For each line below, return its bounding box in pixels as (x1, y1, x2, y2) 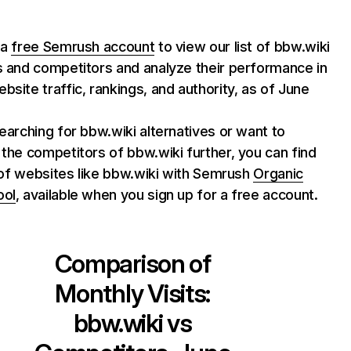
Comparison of (54, 248, 211, 279)
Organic (253, 165, 303, 182)
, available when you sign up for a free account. (15, 186, 318, 203)
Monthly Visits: (55, 278, 211, 309)
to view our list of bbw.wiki (154, 38, 330, 55)
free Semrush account (11, 38, 155, 55)
